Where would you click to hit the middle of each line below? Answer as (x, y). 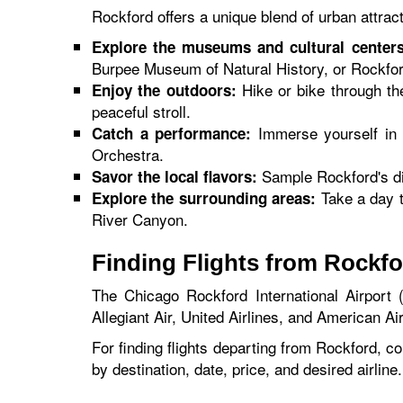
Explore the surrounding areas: (204, 198)
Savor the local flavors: (175, 176)
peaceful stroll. (141, 111)
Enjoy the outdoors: (164, 90)
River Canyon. (140, 219)
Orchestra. (128, 154)
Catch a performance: (172, 133)
